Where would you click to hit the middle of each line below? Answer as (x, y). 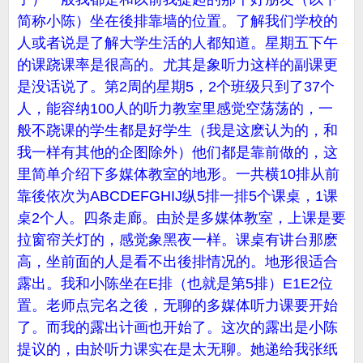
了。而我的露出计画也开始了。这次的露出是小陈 (177, 327)
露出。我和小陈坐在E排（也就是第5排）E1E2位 (175, 284)
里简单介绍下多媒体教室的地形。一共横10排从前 (178, 174)
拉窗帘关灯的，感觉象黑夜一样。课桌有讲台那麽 (177, 240)
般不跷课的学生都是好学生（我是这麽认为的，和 (177, 130)
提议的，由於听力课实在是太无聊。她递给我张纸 (177, 349)
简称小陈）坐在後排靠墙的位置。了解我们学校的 (177, 21)
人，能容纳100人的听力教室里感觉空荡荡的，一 (175, 109)
